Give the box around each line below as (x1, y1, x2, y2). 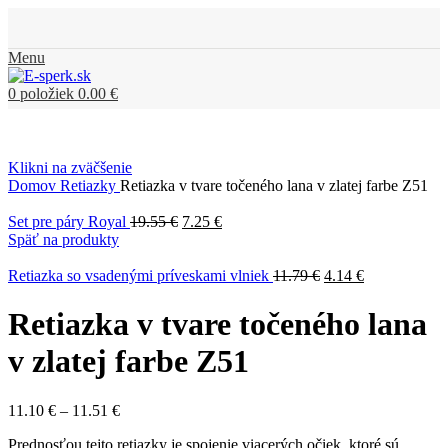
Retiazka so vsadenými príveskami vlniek (8, 267, 273, 284)
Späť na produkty (8, 231, 119, 248)
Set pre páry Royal (8, 213, 130, 230)
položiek (20, 85, 74, 102)
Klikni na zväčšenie (8, 159, 132, 176)
